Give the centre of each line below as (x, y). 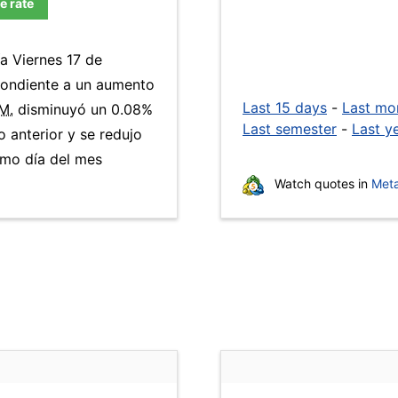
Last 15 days (285, 107)
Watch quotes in (321, 183)
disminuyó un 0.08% (83, 109)
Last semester (290, 129)
